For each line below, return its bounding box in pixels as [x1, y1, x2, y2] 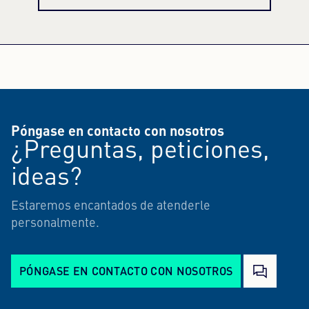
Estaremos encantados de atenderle [11, 199, 210, 213]
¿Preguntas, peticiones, [11, 139, 270, 164]
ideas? [11, 166, 82, 191]
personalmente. [11, 217, 99, 230]
